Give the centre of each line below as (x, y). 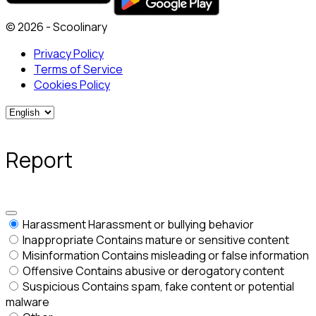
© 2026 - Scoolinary (56, 27)
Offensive (48, 271)
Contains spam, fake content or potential (188, 287)
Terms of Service (78, 69)
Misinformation (61, 256)
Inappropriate (58, 240)
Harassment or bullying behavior (171, 225)
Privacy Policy (69, 54)
